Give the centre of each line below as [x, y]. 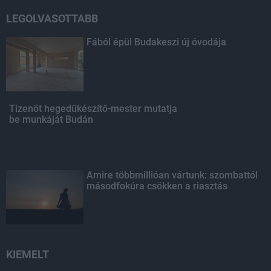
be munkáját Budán [51, 119]
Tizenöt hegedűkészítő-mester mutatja [93, 109]
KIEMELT [28, 254]
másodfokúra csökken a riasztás [157, 186]
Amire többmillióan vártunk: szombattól [172, 175]
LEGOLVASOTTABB [52, 18]
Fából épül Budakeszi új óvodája [157, 42]
